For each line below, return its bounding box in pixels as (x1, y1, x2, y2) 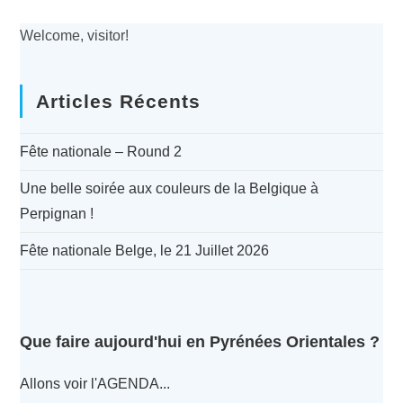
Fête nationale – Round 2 (20, 144, 183, 160)
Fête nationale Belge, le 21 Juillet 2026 (20, 243, 270, 259)
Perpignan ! (20, 206, 94, 222)
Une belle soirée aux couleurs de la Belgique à (20, 181, 319, 197)
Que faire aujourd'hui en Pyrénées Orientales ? (20, 333, 381, 352)
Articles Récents (36, 91, 201, 112)
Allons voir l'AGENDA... (20, 376, 171, 392)
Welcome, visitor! (20, 28, 130, 44)
